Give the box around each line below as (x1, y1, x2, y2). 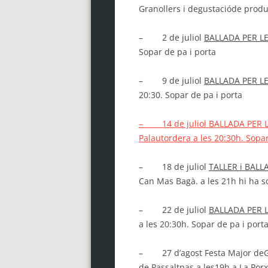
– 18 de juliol (138, 160, 209, 172)
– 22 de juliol (138, 203, 209, 215)
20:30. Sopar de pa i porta (138, 89, 242, 100)
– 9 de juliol (138, 74, 204, 86)
